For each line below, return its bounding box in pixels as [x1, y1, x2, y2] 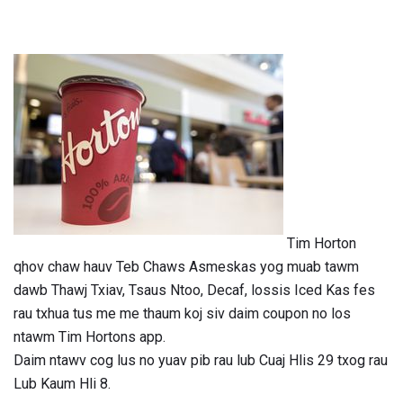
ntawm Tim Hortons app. [13, 328, 166, 346]
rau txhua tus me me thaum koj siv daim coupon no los [13, 305, 351, 323]
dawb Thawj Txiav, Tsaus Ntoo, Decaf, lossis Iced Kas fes [13, 282, 375, 300]
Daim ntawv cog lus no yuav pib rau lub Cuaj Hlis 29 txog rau [13, 352, 388, 370]
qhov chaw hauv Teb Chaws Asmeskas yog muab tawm [13, 258, 359, 276]
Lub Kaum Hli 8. [13, 375, 111, 393]
